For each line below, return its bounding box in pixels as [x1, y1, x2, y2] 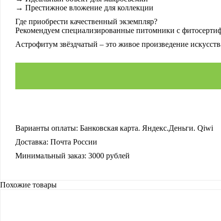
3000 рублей [86, 151, 130, 160]
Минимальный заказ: [15, 151, 86, 160]
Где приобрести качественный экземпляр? [15, 17, 157, 26]
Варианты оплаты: [15, 124, 78, 132]
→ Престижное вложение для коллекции [15, 3, 153, 12]
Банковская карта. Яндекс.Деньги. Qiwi [78, 124, 213, 132]
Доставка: [15, 138, 48, 146]
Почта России [48, 138, 97, 146]
